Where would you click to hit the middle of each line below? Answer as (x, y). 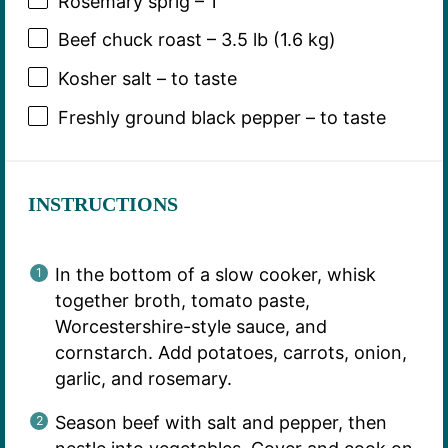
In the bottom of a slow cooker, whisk (215, 274)
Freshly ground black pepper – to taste (221, 118)
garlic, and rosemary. (143, 378)
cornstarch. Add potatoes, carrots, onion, (230, 352)
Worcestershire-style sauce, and (190, 326)
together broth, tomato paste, (182, 300)
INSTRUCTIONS (102, 203)
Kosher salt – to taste (147, 79)
